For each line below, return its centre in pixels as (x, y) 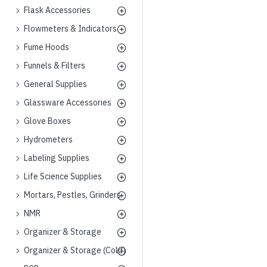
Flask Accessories (57, 10)
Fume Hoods (46, 47)
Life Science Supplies (63, 176)
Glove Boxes (47, 121)
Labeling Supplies (57, 158)
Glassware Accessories (68, 103)
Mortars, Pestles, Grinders (72, 195)
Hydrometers (48, 139)
